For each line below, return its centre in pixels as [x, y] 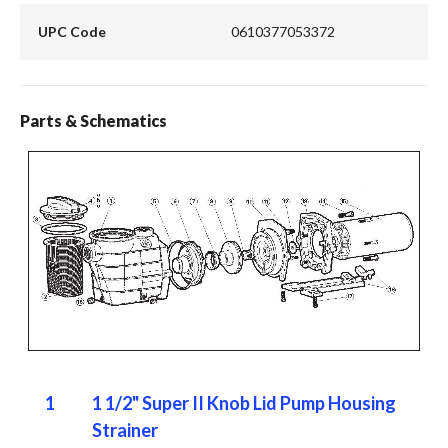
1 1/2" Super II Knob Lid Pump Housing [243, 402]
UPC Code [71, 32]
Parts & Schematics [93, 120]
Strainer [124, 429]
